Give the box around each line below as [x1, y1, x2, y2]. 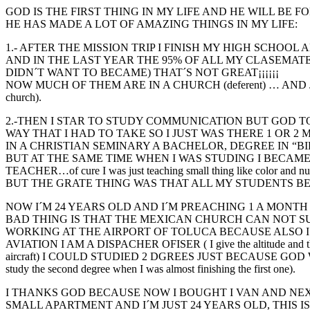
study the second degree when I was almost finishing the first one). [6, 262, 295, 275]
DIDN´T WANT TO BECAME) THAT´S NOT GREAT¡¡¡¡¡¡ [6, 66, 279, 78]
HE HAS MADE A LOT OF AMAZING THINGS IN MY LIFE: [6, 17, 298, 30]
